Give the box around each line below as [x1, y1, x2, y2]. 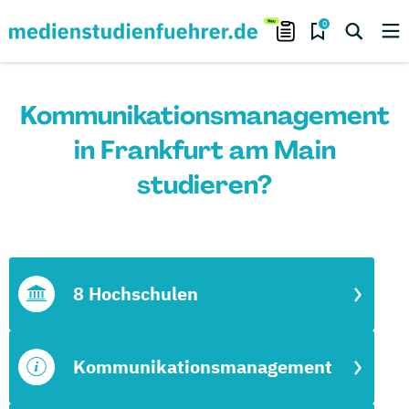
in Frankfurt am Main [73, 133, 336, 167]
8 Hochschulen [73, 281, 198, 306]
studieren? [137, 168, 272, 202]
